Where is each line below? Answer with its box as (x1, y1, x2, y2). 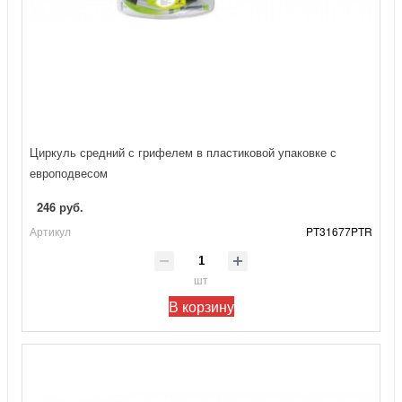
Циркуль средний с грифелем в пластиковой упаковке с (30, 144, 336, 162)
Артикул (30, 223, 71, 240)
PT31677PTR (306, 223, 372, 240)
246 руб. (37, 198, 83, 216)
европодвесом (30, 164, 108, 182)
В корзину (168, 295, 234, 317)
